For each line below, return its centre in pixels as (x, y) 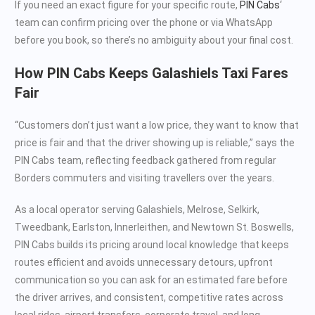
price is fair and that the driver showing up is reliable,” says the (155, 142)
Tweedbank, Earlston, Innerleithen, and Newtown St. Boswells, (154, 227)
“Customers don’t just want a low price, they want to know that (157, 125)
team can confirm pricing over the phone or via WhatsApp (144, 22)
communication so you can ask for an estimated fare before (151, 279)
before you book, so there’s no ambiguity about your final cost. (154, 40)
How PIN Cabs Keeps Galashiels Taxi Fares (152, 73)
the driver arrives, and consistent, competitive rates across (149, 297)
